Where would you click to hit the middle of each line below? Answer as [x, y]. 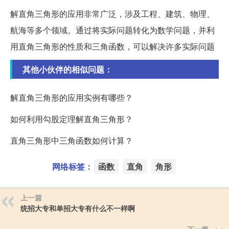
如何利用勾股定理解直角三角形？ [72, 119]
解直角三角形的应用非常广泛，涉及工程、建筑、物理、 [112, 14]
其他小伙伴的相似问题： [67, 70]
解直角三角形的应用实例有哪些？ [72, 98]
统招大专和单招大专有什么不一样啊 [78, 208]
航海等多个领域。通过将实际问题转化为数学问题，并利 [112, 30]
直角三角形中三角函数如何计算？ [72, 141]
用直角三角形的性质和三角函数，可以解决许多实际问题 [112, 47]
